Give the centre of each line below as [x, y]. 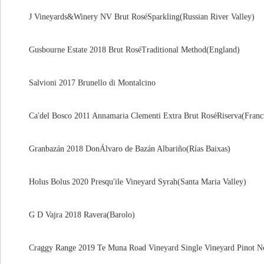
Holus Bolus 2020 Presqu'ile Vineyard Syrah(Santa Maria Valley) [129, 182]
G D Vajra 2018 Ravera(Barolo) [74, 215]
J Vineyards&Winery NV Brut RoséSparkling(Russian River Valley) [133, 17]
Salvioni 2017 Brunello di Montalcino [84, 83]
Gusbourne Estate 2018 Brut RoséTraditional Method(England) [126, 50]
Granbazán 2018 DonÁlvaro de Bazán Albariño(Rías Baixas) [121, 149]
